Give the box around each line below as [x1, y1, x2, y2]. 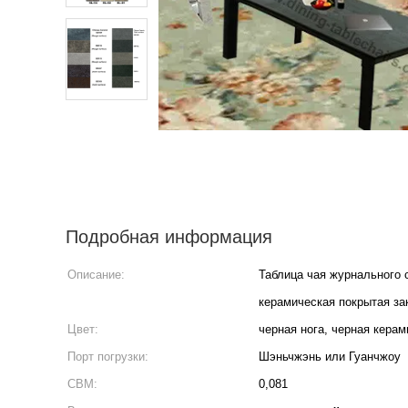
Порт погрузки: [67, 350, 148, 363]
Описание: [67, 268, 125, 281]
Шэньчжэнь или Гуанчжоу [259, 350, 401, 363]
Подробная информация [66, 227, 272, 247]
